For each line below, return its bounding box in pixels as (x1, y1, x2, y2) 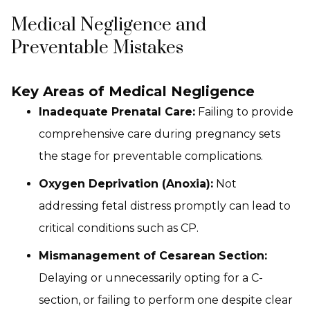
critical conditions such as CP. (39, 221, 199, 235)
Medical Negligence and (11, 14, 206, 37)
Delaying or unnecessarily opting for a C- (39, 271, 263, 284)
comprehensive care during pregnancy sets (39, 127, 280, 140)
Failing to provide (195, 105, 293, 118)
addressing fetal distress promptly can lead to (39, 199, 291, 212)
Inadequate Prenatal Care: (39, 105, 195, 118)
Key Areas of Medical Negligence (11, 83, 255, 100)
